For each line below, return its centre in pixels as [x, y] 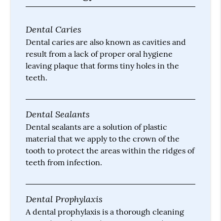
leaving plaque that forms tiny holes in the [103, 65]
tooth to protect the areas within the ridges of [110, 150]
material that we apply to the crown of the [103, 138]
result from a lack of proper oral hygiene [99, 54]
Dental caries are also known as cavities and [106, 42]
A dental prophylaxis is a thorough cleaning [105, 211]
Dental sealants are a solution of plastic [97, 127]
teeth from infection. [64, 162]
